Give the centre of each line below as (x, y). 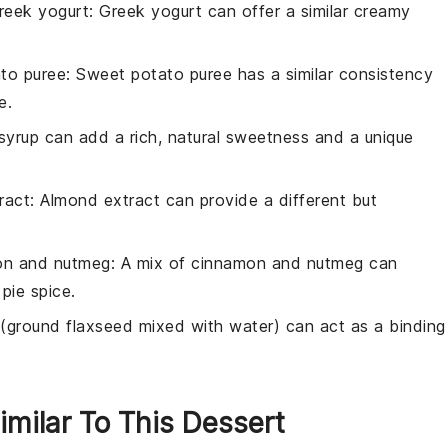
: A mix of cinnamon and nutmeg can (254, 262)
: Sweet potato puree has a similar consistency (249, 73)
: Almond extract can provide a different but (203, 199)
